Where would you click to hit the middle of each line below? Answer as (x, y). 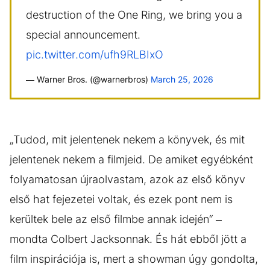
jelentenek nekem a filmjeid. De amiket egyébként (131, 159)
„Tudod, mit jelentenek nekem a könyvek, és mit (127, 140)
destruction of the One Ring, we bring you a (134, 15)
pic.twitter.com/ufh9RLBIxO (95, 55)
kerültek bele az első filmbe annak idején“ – (116, 219)
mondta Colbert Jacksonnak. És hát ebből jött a (128, 239)
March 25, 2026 (182, 79)
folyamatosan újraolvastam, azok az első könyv (127, 179)
